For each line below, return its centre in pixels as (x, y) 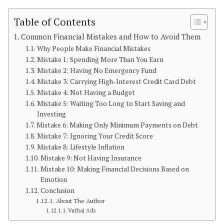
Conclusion (57, 191)
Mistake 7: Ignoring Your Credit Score (95, 136)
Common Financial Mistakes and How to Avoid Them (111, 37)
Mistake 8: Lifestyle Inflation (80, 147)
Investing (51, 114)
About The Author (80, 201)
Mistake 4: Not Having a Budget (86, 93)
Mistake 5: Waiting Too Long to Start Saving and (111, 104)
